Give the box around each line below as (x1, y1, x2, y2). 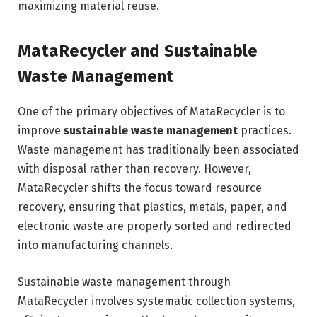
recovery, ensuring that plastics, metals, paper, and (18, 200, 287, 214)
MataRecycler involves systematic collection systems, (18, 294, 295, 308)
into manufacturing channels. (18, 238, 173, 253)
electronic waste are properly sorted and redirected (18, 219, 292, 234)
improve (18, 124, 64, 138)
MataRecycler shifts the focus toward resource (18, 181, 262, 195)
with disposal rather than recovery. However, (18, 162, 251, 176)
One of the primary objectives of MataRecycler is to (18, 105, 285, 119)
